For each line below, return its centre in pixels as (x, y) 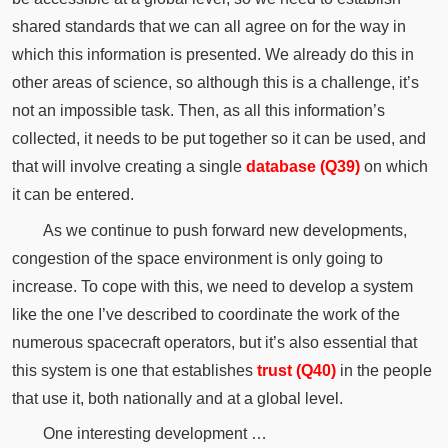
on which (393, 166)
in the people (383, 370)
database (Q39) (302, 166)
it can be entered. (72, 194)
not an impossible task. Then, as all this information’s (198, 110)
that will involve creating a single (128, 166)
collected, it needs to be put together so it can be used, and (218, 138)
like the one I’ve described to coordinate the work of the (205, 314)
